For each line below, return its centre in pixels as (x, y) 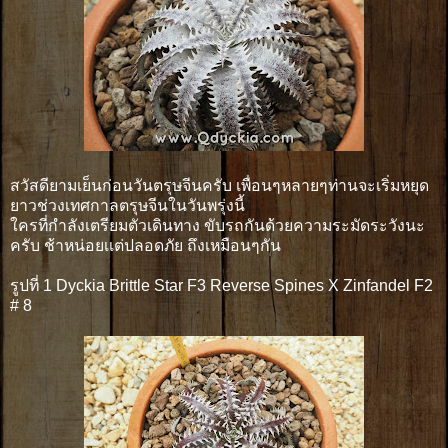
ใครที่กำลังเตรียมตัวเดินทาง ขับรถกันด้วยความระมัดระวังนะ (217, 225)
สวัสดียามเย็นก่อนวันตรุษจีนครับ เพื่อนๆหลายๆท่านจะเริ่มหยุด (219, 185)
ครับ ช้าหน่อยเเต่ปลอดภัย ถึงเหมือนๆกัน (145, 245)
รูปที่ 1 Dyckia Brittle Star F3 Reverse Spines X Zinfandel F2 (221, 285)
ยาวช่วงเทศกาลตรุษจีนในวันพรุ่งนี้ (127, 205)
